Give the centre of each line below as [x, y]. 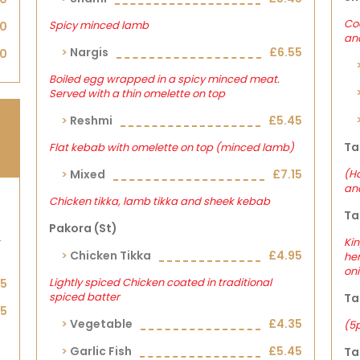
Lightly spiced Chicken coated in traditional [161, 282]
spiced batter [85, 297]
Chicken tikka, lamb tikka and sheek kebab [160, 201]
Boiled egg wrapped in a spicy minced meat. [165, 79]
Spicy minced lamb [99, 25]
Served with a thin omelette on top [137, 94]
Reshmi [92, 121]
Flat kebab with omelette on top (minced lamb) [172, 147]
